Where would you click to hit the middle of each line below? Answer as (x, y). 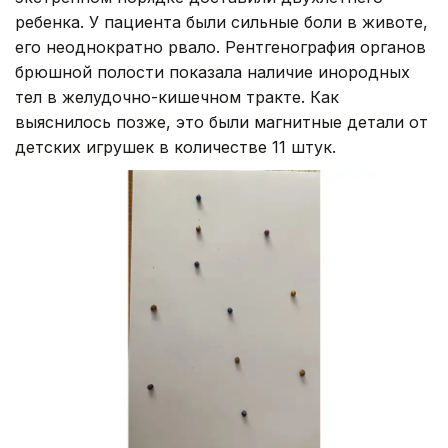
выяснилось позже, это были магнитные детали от (221, 122)
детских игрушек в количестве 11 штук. (175, 147)
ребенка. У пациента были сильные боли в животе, (221, 22)
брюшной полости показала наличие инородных (212, 72)
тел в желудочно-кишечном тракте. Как (177, 97)
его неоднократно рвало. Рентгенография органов (220, 47)
